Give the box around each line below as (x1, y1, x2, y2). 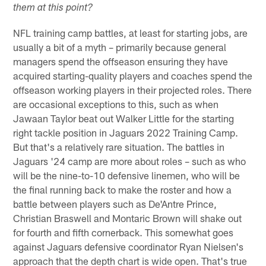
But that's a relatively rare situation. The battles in (13, 140, 225, 153)
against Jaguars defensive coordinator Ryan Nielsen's (13, 240, 244, 252)
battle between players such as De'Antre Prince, (13, 197, 217, 210)
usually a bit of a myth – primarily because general (13, 40, 227, 53)
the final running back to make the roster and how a (13, 183, 232, 195)
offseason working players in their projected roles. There (13, 83, 252, 96)
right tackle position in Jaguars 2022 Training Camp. (13, 126, 239, 138)
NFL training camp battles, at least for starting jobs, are (13, 26, 248, 39)
